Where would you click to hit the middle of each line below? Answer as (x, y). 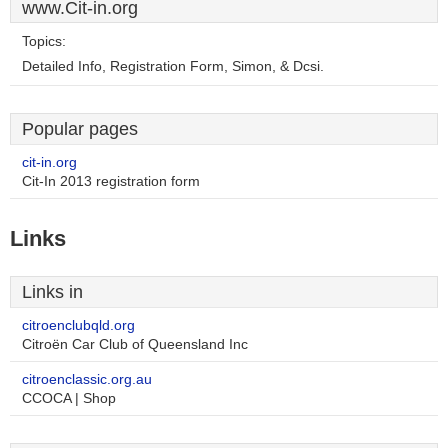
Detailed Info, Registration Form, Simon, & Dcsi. (173, 66)
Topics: (44, 41)
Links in (52, 292)
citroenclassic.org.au (87, 379)
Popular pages (80, 129)
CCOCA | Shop (69, 398)
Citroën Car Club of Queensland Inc (135, 344)
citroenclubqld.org (78, 325)
